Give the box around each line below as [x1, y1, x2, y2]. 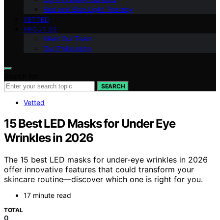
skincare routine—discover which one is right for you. [4, 174, 203, 184]
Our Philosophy [43, 44, 92, 53]
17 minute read [24, 191, 71, 199]
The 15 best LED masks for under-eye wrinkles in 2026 [4, 154, 208, 165]
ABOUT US [24, 26, 58, 33]
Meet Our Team [43, 34, 93, 43]
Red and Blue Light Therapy [43, 5, 133, 13]
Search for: [4, 72, 39, 80]
